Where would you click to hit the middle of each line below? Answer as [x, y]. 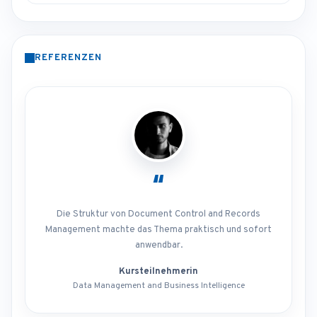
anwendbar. [158, 246]
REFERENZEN [69, 58]
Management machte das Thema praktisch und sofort [158, 230]
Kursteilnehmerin [158, 272]
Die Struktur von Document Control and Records [158, 215]
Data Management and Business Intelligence [158, 286]
